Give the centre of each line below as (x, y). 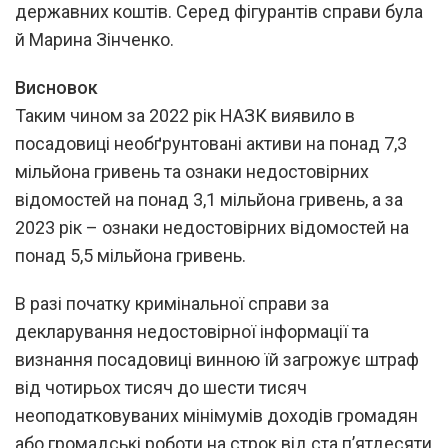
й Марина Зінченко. (94, 39)
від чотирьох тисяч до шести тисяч (161, 387)
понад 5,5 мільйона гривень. (130, 255)
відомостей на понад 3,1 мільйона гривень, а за (209, 199)
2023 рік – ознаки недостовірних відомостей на (212, 227)
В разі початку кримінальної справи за (172, 303)
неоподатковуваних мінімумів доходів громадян (216, 415)
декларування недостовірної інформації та (192, 331)
